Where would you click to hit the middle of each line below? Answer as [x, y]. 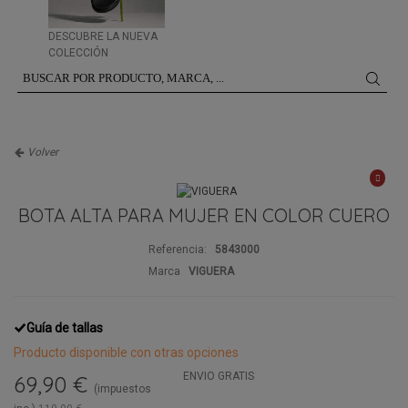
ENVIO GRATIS [218, 376]
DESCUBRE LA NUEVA [103, 36]
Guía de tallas [65, 327]
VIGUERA [211, 271]
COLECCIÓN [78, 52]
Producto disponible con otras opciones [126, 352]
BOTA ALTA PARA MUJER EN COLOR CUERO [204, 215]
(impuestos [122, 388]
